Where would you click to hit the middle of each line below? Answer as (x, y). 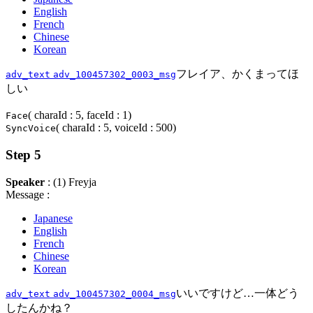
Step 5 (23, 155)
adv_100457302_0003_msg (115, 75)
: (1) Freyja (71, 182)
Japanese (53, 218)
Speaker (25, 182)
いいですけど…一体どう (238, 293)
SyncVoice (31, 129)
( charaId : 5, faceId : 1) (80, 115)
